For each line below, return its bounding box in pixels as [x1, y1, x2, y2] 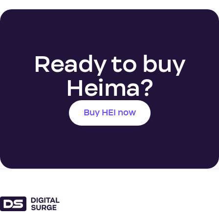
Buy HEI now [83, 108, 136, 118]
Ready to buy [34, 50, 185, 78]
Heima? [66, 74, 153, 102]
